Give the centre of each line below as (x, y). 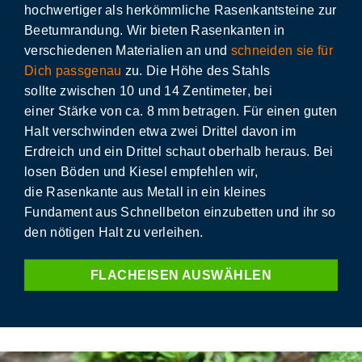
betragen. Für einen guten (260, 112)
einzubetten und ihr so (268, 213)
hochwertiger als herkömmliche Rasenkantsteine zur (181, 11)
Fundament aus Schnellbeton (112, 213)
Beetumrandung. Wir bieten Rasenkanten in (155, 31)
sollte (42, 91)
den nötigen (61, 233)
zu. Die (146, 71)
